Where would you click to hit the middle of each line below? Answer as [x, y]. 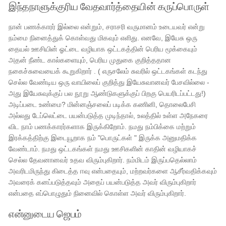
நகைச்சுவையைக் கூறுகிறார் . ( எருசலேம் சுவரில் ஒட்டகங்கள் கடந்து [108, 71]
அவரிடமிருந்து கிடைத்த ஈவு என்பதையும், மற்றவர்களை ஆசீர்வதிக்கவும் [113, 171]
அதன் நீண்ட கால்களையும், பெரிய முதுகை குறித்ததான [90, 60]
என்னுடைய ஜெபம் [45, 213]
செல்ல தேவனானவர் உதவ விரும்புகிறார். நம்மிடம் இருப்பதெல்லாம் [103, 160]
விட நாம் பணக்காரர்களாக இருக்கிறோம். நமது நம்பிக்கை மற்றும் [102, 127]
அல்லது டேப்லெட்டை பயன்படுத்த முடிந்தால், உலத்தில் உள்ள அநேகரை [108, 116]
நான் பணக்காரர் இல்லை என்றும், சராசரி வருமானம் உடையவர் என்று [107, 27]
